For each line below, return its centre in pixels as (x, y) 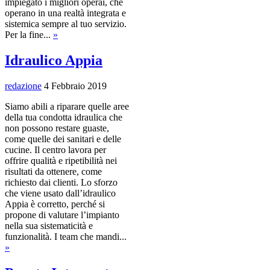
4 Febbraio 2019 (75, 86)
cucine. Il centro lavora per (55, 149)
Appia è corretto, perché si (55, 204)
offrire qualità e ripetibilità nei (61, 160)
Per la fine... (29, 34)
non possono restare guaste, (57, 128)
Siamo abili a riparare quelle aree (67, 106)
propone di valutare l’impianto (62, 215)
